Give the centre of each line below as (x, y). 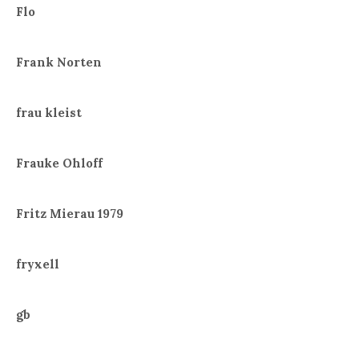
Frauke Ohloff (59, 163)
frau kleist (49, 113)
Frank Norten (59, 63)
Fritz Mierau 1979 (70, 213)
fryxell (38, 264)
